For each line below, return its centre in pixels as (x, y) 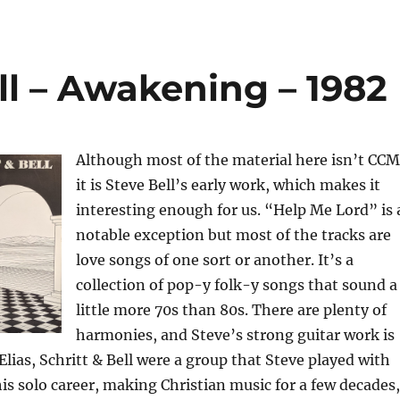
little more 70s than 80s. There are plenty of (231, 310)
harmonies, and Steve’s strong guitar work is (235, 335)
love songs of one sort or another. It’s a (214, 260)
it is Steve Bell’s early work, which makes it (228, 185)
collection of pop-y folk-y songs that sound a (236, 285)
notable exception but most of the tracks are (233, 235)
